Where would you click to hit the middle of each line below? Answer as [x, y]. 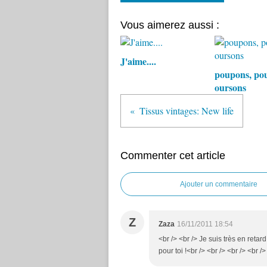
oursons [230, 87]
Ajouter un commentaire [219, 184]
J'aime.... [138, 61]
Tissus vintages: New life [187, 111]
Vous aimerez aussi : [170, 25]
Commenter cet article [173, 156]
